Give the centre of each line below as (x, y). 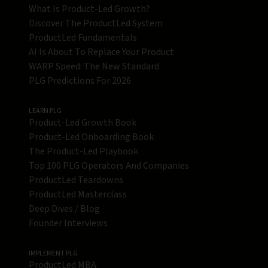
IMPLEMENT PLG (53, 254)
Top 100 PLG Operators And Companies (109, 166)
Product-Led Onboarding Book (91, 137)
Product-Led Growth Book (83, 123)
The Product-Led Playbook (83, 152)
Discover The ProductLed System (96, 24)
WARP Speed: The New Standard (94, 67)
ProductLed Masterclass (78, 195)
